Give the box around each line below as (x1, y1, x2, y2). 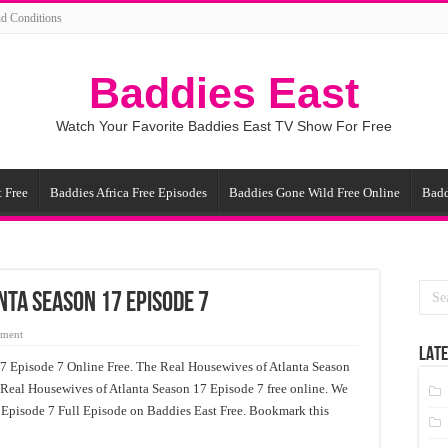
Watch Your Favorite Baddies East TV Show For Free (56, 118, 392, 134)
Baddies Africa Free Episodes (50, 185, 207, 200)
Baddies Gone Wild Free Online (229, 185, 400, 200)
